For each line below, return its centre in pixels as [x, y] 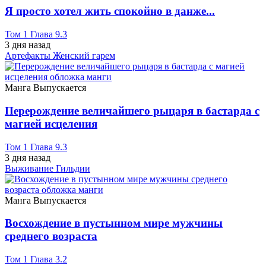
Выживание [30, 168]
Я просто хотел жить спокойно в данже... [110, 11]
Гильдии [73, 168]
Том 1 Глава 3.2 [36, 259]
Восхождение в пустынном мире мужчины [114, 223]
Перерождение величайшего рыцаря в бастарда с [132, 110]
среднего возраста [51, 236]
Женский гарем [84, 56]
